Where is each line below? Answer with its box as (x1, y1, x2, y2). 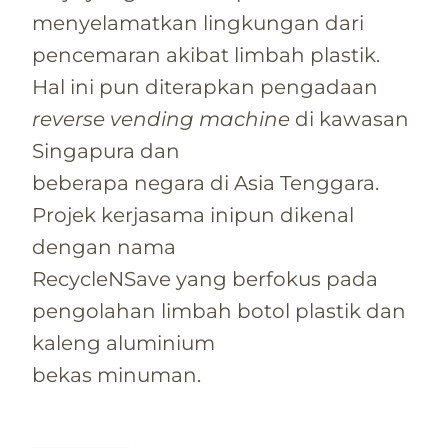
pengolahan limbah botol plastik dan (32, 298, 406, 323)
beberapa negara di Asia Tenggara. (32, 170, 379, 195)
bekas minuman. (32, 362, 201, 387)
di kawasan (290, 106, 409, 131)
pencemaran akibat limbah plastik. (32, 42, 380, 67)
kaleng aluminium (32, 330, 215, 355)
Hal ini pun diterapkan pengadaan (32, 74, 378, 99)
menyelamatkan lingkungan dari (32, 10, 364, 35)
